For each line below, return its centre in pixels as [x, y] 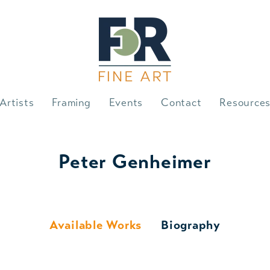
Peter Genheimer [135, 161]
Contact [181, 102]
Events [126, 102]
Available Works [96, 225]
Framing [71, 102]
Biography [191, 225]
